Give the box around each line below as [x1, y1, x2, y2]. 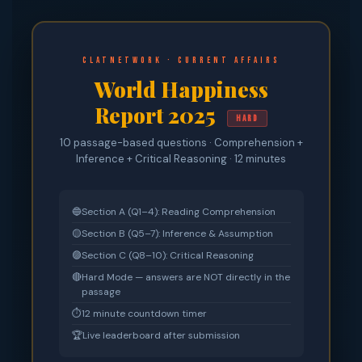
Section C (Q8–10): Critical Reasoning [81, 249, 254, 263]
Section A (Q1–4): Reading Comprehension [81, 205, 276, 219]
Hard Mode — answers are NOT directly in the [81, 271, 290, 284]
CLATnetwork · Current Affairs [82, 55, 280, 66]
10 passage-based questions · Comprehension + [59, 136, 303, 150]
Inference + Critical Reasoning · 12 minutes [76, 152, 286, 166]
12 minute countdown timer [81, 307, 207, 321]
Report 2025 [95, 101, 221, 130]
